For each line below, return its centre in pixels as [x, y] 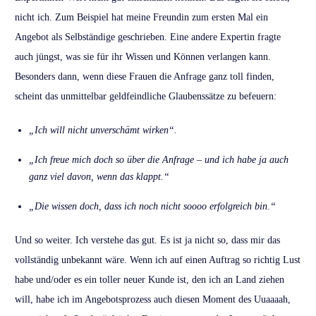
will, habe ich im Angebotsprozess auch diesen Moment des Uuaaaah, [153, 300]
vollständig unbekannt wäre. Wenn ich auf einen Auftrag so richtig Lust [158, 260]
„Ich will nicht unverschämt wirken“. [103, 130]
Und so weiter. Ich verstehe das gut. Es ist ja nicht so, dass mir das [147, 241]
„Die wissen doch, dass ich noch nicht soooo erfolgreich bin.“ [152, 207]
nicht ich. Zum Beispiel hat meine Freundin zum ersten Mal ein [141, 18]
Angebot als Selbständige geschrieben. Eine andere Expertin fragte [148, 37]
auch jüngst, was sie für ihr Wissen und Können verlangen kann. [143, 57]
